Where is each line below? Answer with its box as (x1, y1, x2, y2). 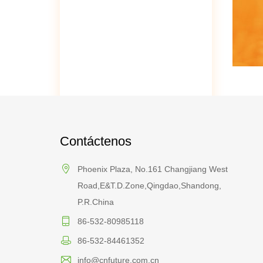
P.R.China (77, 197, 114, 207)
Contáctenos (60, 133, 131, 149)
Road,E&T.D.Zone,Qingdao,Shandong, (77, 180, 221, 190)
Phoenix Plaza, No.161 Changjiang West (77, 164, 228, 174)
